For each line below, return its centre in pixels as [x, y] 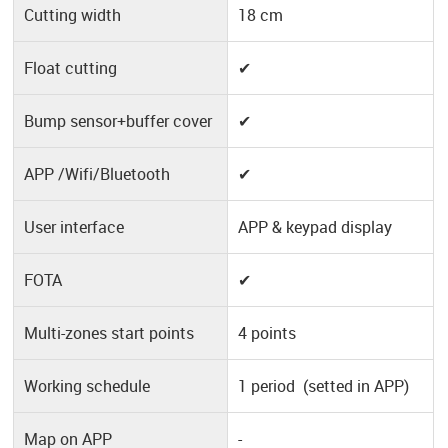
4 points [267, 333]
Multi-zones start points [109, 333]
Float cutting [71, 68]
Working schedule [87, 386]
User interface [74, 227]
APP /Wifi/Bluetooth [97, 174]
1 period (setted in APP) [324, 386]
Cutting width [73, 15]
